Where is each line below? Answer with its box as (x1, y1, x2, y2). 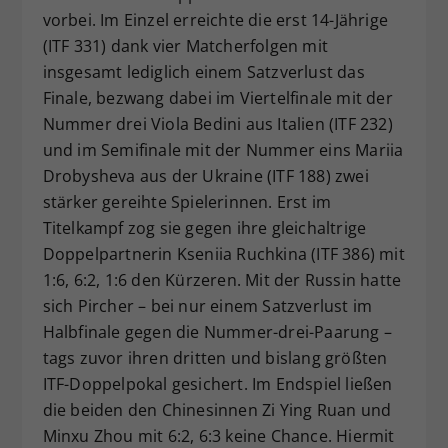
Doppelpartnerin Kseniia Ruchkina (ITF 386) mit (42, 242, 405, 265)
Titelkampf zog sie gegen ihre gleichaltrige (42, 216, 367, 239)
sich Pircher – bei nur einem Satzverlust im (42, 294, 373, 317)
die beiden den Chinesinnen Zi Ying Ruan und (42, 398, 392, 421)
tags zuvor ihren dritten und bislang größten (42, 346, 388, 369)
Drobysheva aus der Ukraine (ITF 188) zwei (42, 164, 369, 187)
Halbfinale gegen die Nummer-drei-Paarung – (42, 320, 392, 343)
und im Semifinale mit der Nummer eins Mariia (42, 138, 404, 161)
